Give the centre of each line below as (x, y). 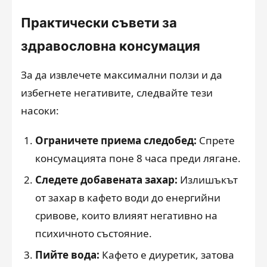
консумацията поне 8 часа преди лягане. (138, 158)
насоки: (40, 111)
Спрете (216, 140)
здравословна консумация (111, 46)
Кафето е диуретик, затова (167, 255)
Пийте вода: (67, 255)
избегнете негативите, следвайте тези (117, 93)
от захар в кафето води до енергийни (128, 198)
